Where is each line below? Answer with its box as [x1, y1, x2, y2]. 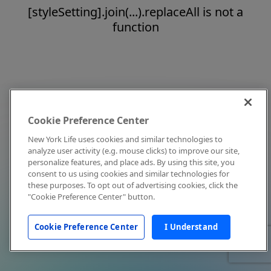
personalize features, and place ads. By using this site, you [28, 157, 235, 168]
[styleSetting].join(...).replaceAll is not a [28, 4, 243, 20]
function [112, 19, 159, 35]
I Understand [165, 221, 218, 232]
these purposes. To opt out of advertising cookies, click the [28, 180, 238, 191]
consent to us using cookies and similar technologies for [28, 168, 229, 179]
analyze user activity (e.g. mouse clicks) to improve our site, [28, 145, 240, 156]
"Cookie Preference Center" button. [28, 191, 155, 202]
